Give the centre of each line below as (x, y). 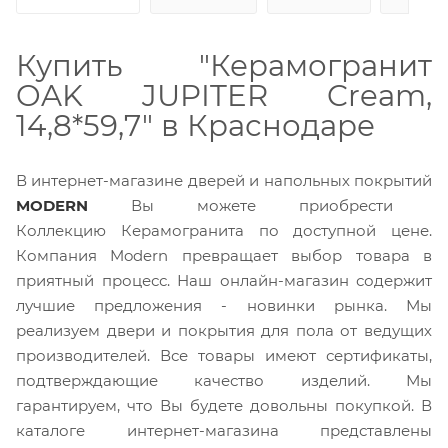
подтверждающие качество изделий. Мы (224, 380)
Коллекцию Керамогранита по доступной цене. (224, 230)
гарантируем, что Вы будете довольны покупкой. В (224, 405)
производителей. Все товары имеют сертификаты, (224, 355)
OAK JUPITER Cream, (224, 95)
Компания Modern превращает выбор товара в (224, 255)
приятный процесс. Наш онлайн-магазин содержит (224, 280)
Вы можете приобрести (240, 205)
